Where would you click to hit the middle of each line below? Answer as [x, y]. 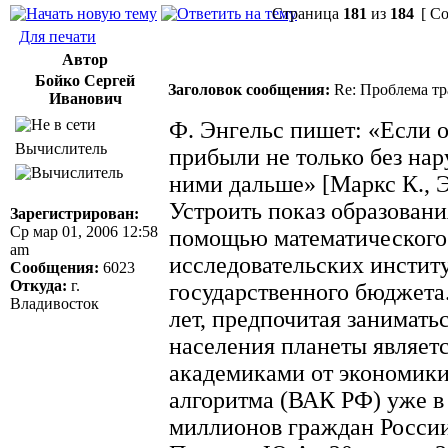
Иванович [85, 98]
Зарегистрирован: [74, 213]
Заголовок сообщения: [249, 89]
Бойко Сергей [85, 80]
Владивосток [54, 303]
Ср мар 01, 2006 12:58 [84, 231]
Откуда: [38, 285]
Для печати [57, 36]
